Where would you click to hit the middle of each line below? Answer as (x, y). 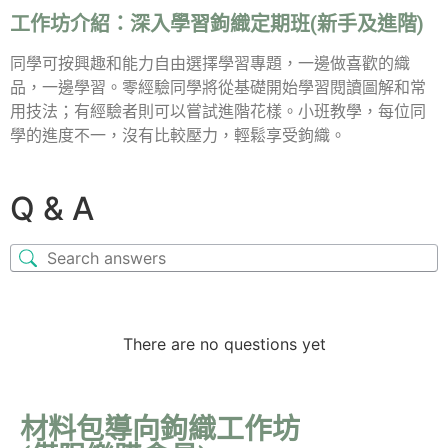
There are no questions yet (224, 344)
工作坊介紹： (70, 24)
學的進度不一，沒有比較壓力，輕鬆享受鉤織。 (178, 136)
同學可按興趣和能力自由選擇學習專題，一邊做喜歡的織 (210, 64)
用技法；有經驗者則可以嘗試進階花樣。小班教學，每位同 (218, 112)
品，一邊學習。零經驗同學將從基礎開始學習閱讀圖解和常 (218, 88)
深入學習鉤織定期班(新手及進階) (277, 24)
